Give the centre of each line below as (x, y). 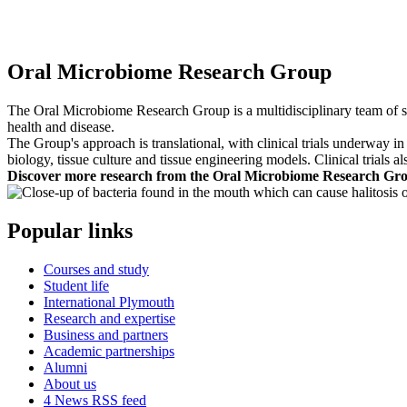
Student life (76, 285)
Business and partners (106, 334)
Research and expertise (109, 318)
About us (70, 383)
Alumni (65, 367)
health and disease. (63, 127)
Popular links (70, 231)
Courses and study (96, 269)
